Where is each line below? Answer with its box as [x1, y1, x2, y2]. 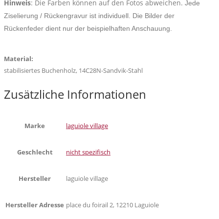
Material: [4, 54, 33, 64]
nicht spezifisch [66, 148, 110, 157]
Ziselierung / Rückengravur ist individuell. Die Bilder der [4, 12, 175, 20]
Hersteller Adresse [5, 200, 64, 210]
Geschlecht [17, 148, 53, 157]
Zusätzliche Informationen [4, 86, 146, 103]
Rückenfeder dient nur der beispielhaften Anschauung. [4, 24, 172, 33]
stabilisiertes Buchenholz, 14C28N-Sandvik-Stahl [4, 66, 143, 75]
